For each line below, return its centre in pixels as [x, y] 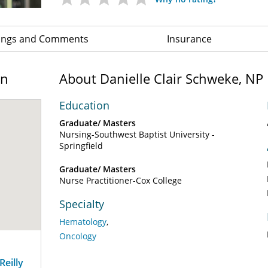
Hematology [83, 222]
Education [84, 105]
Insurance [189, 39]
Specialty [82, 204]
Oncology [78, 236]
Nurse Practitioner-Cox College [121, 180]
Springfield [81, 146]
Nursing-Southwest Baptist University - [137, 134]
